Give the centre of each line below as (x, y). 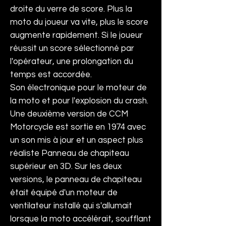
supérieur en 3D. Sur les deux (66, 166)
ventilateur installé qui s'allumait (71, 206)
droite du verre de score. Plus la (71, 9)
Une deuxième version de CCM (69, 114)
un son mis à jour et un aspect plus (77, 140)
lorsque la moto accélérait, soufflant (81, 219)
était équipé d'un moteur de (64, 193)
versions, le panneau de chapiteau (76, 180)
